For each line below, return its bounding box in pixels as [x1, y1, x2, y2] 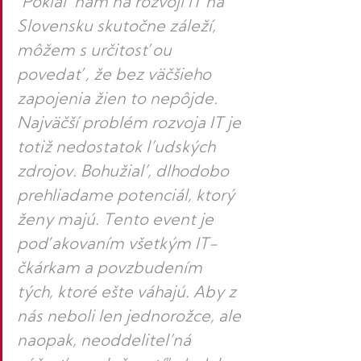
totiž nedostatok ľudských [17, 140, 219, 157]
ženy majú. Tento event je [17, 213, 218, 230]
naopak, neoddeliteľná [17, 334, 195, 351]
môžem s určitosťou [17, 44, 176, 60]
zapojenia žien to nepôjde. [17, 92, 222, 109]
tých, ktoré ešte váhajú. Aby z [17, 285, 240, 302]
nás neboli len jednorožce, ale [17, 309, 245, 326]
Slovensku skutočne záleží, [17, 19, 220, 36]
